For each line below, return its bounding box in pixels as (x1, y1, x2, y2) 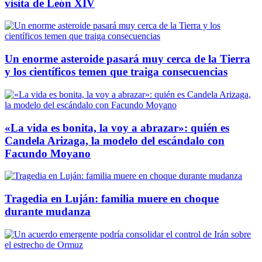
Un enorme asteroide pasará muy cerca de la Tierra (5, 53, 250, 65)
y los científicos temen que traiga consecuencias (5, 65, 227, 78)
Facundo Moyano (5, 147, 91, 160)
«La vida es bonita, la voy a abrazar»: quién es (5, 121, 229, 134)
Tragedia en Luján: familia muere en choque (5, 192, 219, 205)
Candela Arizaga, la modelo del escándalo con (5, 134, 225, 147)
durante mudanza (5, 205, 91, 218)
